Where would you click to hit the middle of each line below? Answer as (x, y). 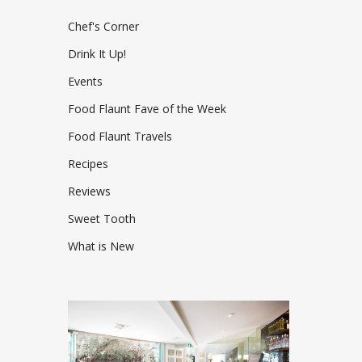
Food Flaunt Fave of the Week (147, 109)
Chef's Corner (104, 26)
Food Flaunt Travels (120, 136)
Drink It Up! (97, 54)
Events (86, 81)
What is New (101, 246)
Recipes (88, 164)
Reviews (90, 191)
